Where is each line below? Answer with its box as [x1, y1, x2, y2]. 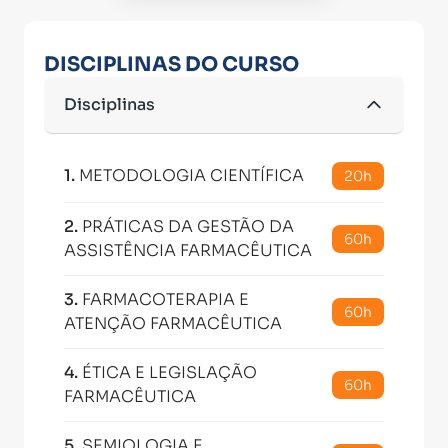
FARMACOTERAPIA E [82, 289, 249, 310]
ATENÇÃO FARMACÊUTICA [64, 313, 282, 334]
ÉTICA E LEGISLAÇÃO [82, 362, 257, 383]
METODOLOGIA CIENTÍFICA [79, 165, 304, 186]
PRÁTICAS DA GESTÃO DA [82, 216, 294, 237]
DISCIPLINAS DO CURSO [44, 52, 299, 77]
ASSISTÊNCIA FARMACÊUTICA [64, 240, 312, 261]
